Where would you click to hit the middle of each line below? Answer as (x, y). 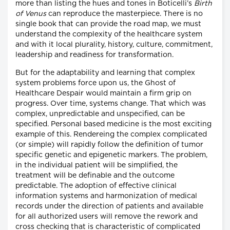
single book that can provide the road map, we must (108, 24)
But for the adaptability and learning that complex (105, 73)
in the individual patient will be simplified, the (97, 165)
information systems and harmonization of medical (106, 196)
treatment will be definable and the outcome (95, 175)
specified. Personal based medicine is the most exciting (113, 124)
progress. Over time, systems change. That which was (111, 103)
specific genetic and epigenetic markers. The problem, (111, 155)
